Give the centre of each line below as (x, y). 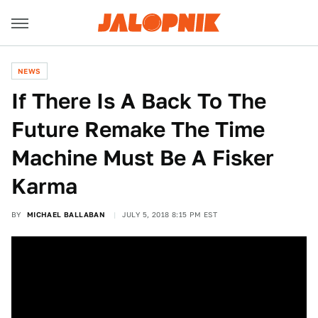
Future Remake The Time (138, 129)
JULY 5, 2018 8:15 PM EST (170, 214)
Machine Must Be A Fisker (143, 158)
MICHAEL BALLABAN (66, 214)
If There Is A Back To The (139, 101)
